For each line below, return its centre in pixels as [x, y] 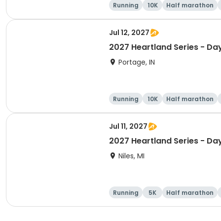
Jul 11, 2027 [128, 126]
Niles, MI [131, 156]
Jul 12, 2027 [129, 33]
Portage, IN [137, 62]
